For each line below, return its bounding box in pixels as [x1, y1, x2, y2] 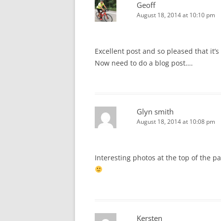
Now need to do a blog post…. [95, 58, 193, 68]
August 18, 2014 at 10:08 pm [137, 117, 215, 126]
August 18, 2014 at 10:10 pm [137, 11, 215, 19]
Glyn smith [137, 107, 174, 116]
